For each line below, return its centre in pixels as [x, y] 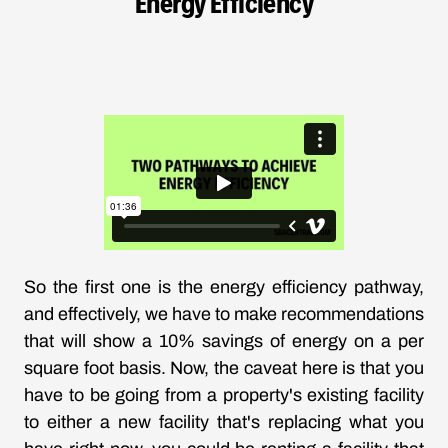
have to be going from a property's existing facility [224, 395]
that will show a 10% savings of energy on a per [224, 341]
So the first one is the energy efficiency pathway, [224, 287]
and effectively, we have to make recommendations [224, 314]
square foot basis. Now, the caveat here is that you [224, 368]
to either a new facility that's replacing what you [224, 422]
